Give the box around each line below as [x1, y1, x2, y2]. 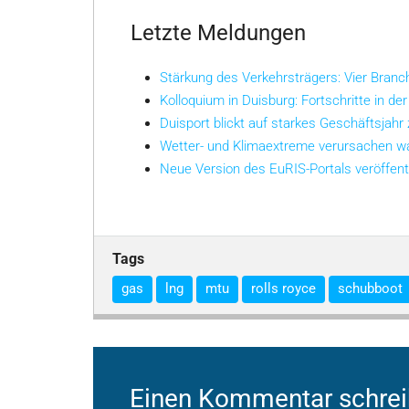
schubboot [338, 280, 403, 297]
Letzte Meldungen [131, 20, 306, 46]
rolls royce [251, 280, 316, 297]
